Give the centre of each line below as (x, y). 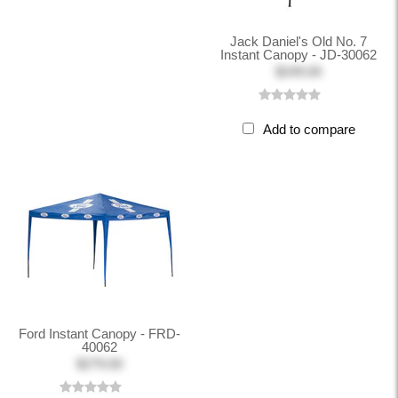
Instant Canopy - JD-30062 (298, 55)
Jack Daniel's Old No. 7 (298, 41)
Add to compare (309, 129)
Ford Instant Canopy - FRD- (99, 334)
